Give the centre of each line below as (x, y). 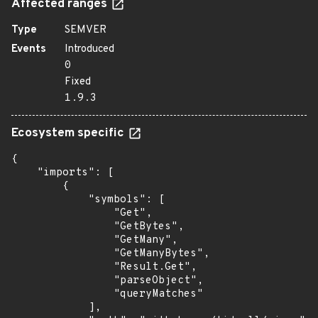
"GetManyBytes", (110, 254)
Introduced (89, 49)
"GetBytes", (98, 227)
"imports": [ (62, 173)
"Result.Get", (104, 267)
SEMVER (86, 30)
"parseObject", (107, 281)
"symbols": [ (88, 200)
